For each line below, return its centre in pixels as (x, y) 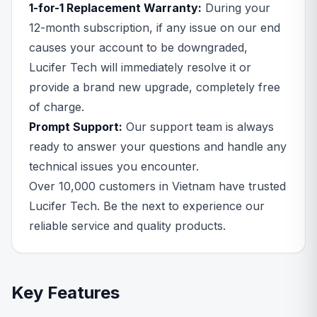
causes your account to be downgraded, (138, 47)
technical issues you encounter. (114, 166)
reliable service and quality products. (127, 226)
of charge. (57, 107)
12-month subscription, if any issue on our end (155, 28)
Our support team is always (198, 127)
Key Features (65, 293)
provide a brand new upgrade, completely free (155, 87)
